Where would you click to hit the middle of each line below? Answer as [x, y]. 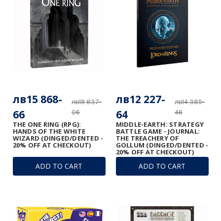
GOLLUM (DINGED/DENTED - [162, 145]
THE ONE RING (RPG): [47, 125]
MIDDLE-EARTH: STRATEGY [160, 125]
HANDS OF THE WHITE [49, 131]
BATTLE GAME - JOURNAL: [158, 131]
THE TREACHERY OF [147, 138]
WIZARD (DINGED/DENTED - [58, 138]
